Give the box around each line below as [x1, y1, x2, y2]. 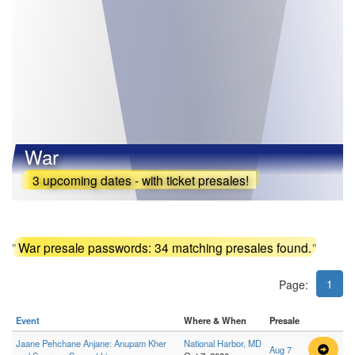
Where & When [184, 313, 246, 326]
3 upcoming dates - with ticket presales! [25, 170, 255, 189]
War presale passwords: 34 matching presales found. [17, 238, 311, 256]
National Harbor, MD [184, 336, 261, 349]
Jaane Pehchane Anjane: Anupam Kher [16, 336, 166, 349]
